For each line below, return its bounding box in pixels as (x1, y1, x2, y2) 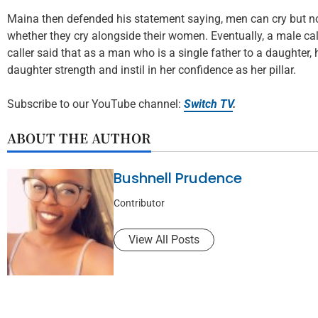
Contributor (114, 197, 165, 209)
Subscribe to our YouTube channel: (7, 97, 184, 111)
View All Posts (128, 233, 199, 247)
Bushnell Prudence (114, 168, 242, 189)
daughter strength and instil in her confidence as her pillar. (7, 63, 296, 77)
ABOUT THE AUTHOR (7, 128, 151, 148)
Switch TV (184, 97, 233, 111)
